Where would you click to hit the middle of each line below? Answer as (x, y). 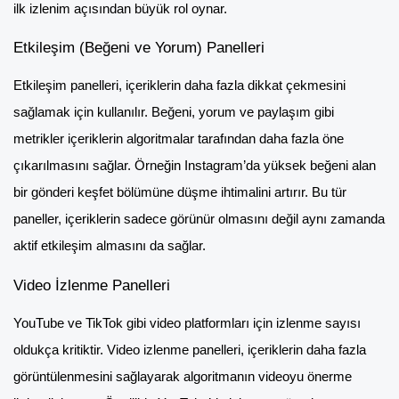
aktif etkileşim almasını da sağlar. (110, 246)
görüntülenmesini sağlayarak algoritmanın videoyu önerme (183, 377)
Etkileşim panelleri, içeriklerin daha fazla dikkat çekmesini (179, 86)
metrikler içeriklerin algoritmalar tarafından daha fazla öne (179, 139)
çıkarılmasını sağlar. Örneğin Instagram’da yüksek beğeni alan (195, 166)
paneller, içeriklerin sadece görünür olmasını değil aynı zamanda (199, 220)
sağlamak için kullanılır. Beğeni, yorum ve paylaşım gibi (174, 113)
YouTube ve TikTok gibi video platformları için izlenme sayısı (187, 324)
